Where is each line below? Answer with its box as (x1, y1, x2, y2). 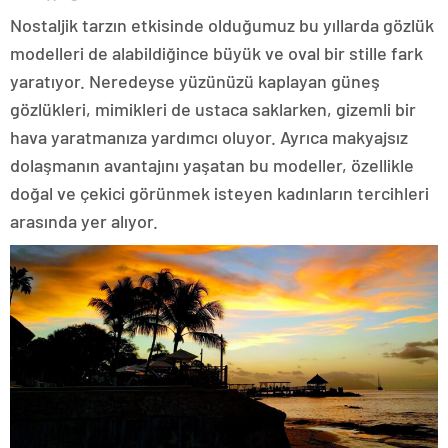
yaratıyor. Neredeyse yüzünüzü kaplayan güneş (10, 69, 380, 92)
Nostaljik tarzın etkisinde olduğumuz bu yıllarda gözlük (10, 13, 434, 36)
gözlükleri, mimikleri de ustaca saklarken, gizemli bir (10, 97, 416, 120)
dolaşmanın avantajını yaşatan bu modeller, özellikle (10, 153, 414, 176)
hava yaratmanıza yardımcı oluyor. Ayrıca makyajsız (10, 125, 408, 148)
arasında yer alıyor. (10, 209, 158, 232)
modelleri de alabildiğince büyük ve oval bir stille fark (10, 41, 423, 64)
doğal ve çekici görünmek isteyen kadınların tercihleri (10, 181, 429, 204)
